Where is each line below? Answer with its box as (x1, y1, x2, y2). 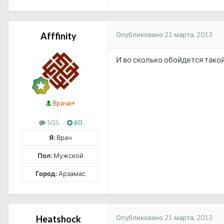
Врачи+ (50, 99, 75, 107)
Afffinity (40, 30, 76, 42)
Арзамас (56, 169, 85, 178)
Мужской (51, 151, 83, 160)
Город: (35, 169, 57, 178)
